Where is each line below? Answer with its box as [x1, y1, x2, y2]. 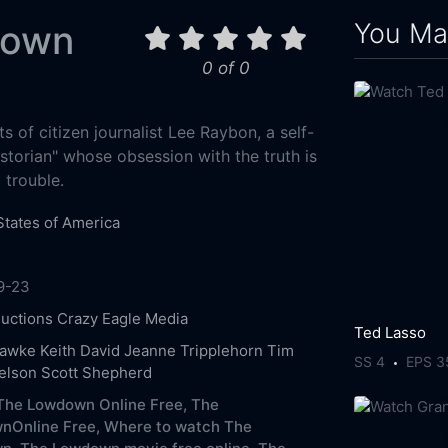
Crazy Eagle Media [56, 308, 188, 328]
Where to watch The [103, 416, 252, 436]
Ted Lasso [354, 322, 427, 342]
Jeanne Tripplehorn [123, 340, 263, 360]
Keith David [39, 340, 120, 360]
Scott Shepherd [40, 362, 152, 382]
